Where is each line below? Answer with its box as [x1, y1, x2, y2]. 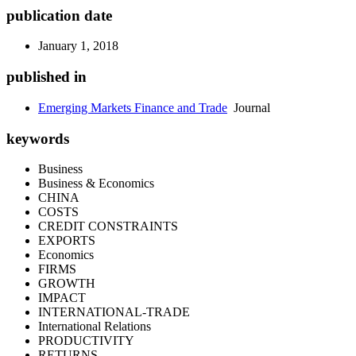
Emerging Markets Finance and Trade [38, 100, 227, 114]
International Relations [38, 319, 151, 334]
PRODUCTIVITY [38, 334, 134, 348]
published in [6, 68, 87, 86]
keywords [6, 130, 69, 147]
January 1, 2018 [38, 39, 118, 53]
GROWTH [38, 277, 95, 291]
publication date [6, 6, 112, 24]
